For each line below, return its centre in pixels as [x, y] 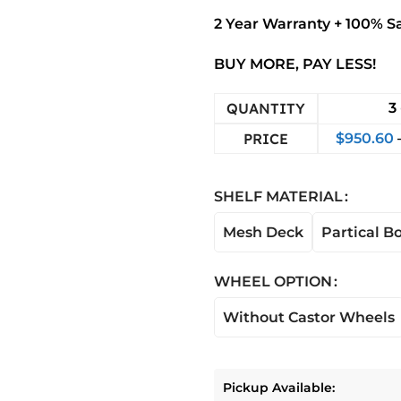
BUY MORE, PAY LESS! [295, 64]
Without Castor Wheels [309, 317]
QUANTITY [266, 108]
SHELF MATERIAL [278, 196]
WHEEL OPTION [273, 282]
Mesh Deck [263, 232]
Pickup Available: [279, 388]
